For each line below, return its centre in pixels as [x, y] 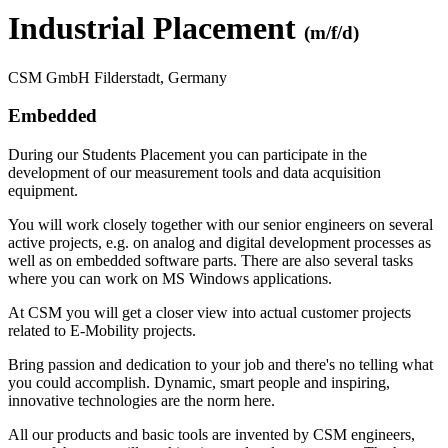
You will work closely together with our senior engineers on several [220, 225]
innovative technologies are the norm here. [141, 401]
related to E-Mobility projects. [102, 331]
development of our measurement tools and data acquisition [194, 173]
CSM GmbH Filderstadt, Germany [117, 77]
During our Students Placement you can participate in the [187, 155]
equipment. [43, 191]
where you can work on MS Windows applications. [170, 279]
